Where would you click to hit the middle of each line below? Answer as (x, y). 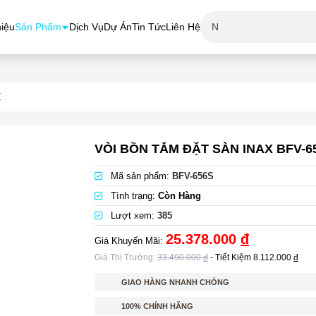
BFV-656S (193, 176)
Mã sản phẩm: (140, 176)
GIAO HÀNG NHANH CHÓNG (175, 282)
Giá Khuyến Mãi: (130, 241)
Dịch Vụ (86, 27)
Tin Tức (149, 27)
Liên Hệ (183, 27)
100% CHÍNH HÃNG (157, 306)
